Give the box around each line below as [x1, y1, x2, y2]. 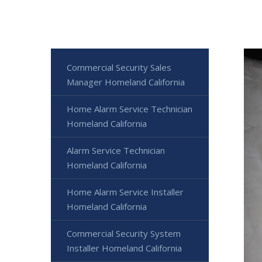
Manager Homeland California [67, 76, 185, 88]
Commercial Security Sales [67, 61, 171, 73]
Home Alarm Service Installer [67, 186, 184, 198]
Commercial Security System [67, 227, 181, 239]
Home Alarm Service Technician [67, 103, 192, 115]
